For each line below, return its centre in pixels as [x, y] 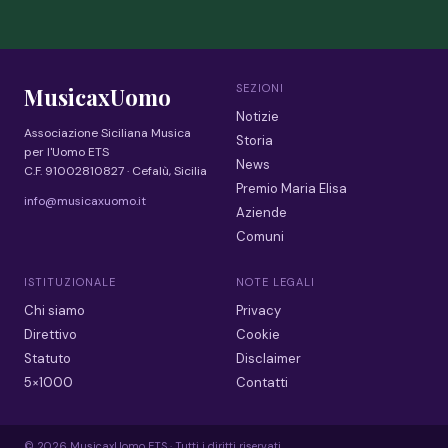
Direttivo [50, 334]
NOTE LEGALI [275, 281]
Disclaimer [268, 358]
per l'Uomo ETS [66, 151]
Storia [254, 140]
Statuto [47, 358]
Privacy [258, 310]
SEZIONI [260, 87]
